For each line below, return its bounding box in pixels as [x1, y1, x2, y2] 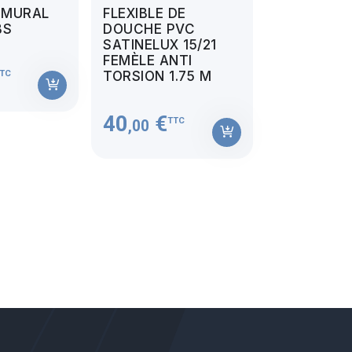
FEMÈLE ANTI [103, 53, 192, 69]
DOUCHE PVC [103, 21, 196, 38]
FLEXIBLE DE [103, 5, 186, 22]
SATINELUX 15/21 [103, 37, 217, 53]
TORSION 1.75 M [103, 68, 212, 85]
